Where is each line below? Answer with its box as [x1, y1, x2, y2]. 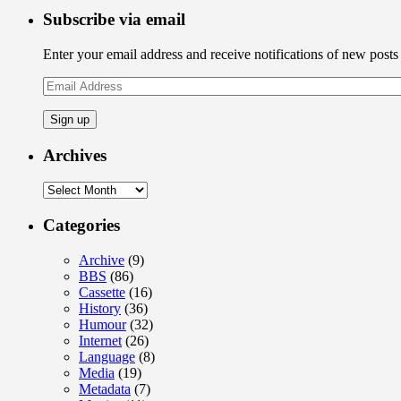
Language [79, 348, 135, 364]
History [79, 300, 121, 316]
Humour [79, 316, 126, 332]
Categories [43, 216, 120, 235]
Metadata [79, 380, 131, 397]
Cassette [79, 284, 125, 300]
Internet [79, 332, 122, 348]
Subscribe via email [43, 10, 185, 30]
